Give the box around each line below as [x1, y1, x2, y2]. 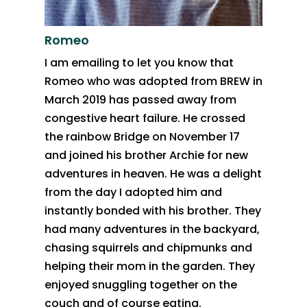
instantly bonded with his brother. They [44, 202, 261, 219]
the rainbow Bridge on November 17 [44, 128, 240, 145]
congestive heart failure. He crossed [44, 110, 245, 126]
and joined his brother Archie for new [44, 147, 248, 163]
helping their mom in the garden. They [44, 258, 255, 274]
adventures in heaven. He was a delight [44, 165, 262, 182]
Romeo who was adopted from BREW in [44, 73, 262, 89]
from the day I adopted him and [44, 184, 222, 200]
